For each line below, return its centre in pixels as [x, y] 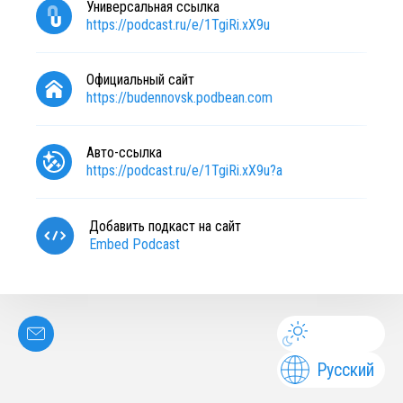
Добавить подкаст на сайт [165, 226]
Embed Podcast [134, 244]
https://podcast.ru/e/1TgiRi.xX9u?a [184, 170]
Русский [345, 370]
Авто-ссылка [124, 152]
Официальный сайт [140, 80]
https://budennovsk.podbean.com [179, 98]
